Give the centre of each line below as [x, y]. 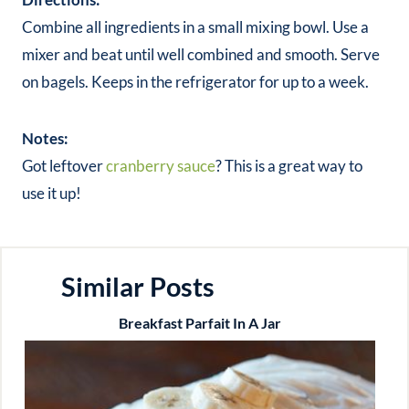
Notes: [45, 139]
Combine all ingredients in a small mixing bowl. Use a [195, 27]
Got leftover [64, 166]
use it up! [52, 194]
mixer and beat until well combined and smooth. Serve [201, 55]
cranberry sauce [161, 166]
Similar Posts [138, 286]
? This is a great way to [289, 166]
